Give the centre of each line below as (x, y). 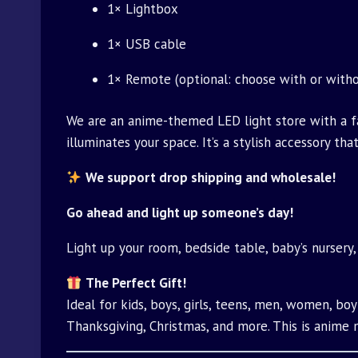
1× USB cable (147, 44)
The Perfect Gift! (136, 283)
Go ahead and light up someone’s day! (180, 213)
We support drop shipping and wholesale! (211, 178)
